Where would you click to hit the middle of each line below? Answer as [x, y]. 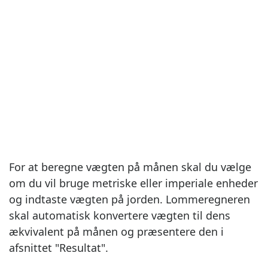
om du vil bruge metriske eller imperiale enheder [133, 183]
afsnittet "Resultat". [59, 248]
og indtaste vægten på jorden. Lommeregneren [130, 199]
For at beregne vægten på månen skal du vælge [130, 167]
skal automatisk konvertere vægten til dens [120, 215]
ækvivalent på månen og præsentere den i [116, 232]
